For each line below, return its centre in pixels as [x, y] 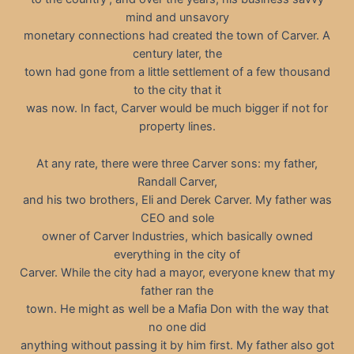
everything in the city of [177, 254]
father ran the [177, 290]
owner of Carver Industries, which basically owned [177, 236]
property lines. [177, 127]
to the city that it [177, 90]
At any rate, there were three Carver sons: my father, [177, 163]
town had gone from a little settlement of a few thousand [177, 72]
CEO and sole [177, 218]
